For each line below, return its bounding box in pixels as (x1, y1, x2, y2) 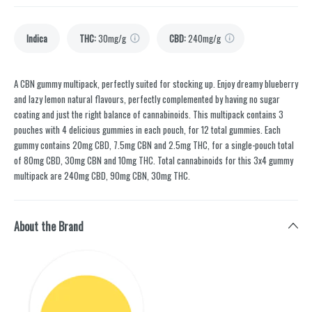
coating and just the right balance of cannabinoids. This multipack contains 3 (14, 107, 283, 122)
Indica (26, 31, 47, 46)
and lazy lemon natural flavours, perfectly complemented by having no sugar (14, 92, 280, 107)
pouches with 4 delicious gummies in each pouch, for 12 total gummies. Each (14, 123, 281, 137)
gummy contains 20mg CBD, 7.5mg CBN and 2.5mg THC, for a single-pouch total (14, 138, 294, 153)
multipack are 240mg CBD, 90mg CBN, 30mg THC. (14, 169, 190, 183)
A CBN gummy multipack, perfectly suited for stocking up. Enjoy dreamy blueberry (14, 77, 298, 91)
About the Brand (14, 218, 84, 235)
